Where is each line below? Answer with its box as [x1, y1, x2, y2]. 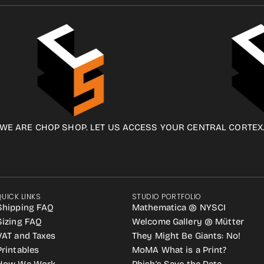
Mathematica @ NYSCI [132, 202, 226, 213]
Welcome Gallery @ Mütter [132, 216, 244, 227]
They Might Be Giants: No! [132, 230, 241, 241]
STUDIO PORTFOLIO [132, 192, 202, 202]
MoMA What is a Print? [132, 245, 227, 255]
